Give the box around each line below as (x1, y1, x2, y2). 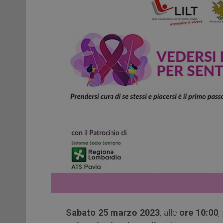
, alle (159, 207, 180, 218)
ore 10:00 (179, 207, 219, 218)
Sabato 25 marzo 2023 (66, 207, 160, 218)
